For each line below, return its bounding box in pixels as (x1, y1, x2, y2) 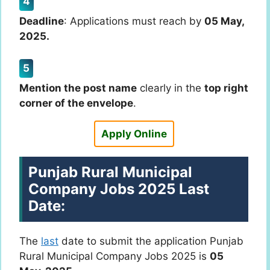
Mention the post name (19, 82, 137, 95)
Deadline (19, 14, 64, 27)
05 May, (204, 14, 244, 27)
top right (204, 82, 248, 95)
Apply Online (101, 127, 167, 140)
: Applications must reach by (64, 14, 204, 27)
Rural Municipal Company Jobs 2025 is (19, 250, 210, 263)
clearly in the (137, 82, 204, 95)
